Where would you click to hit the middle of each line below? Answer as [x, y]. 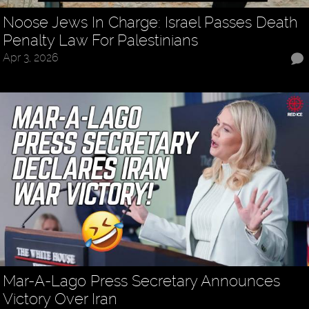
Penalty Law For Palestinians [101, 40]
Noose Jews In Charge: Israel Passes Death [150, 22]
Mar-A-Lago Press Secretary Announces [142, 281]
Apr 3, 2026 [31, 57]
